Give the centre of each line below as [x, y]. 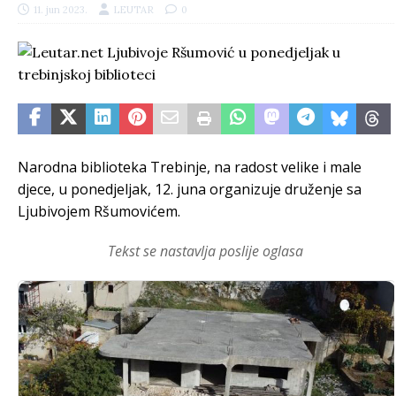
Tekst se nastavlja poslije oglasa [206, 251]
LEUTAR [133, 10]
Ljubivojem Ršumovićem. [99, 211]
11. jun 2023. [61, 10]
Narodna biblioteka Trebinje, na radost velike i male [190, 167]
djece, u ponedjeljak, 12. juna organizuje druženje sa [190, 189]
